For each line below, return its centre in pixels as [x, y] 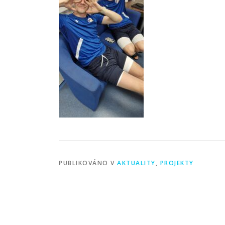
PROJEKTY [177, 163]
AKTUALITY [136, 163]
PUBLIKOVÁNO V [88, 163]
